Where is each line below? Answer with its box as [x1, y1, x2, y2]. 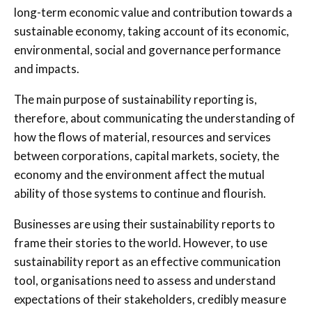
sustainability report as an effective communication [14, 253, 281, 269]
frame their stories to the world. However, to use [14, 235, 267, 250]
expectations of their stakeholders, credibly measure [14, 291, 286, 306]
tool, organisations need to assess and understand [14, 272, 276, 288]
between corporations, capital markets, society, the [14, 148, 279, 163]
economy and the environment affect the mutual [14, 166, 265, 182]
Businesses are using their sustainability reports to [14, 216, 275, 231]
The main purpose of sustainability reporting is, [14, 91, 257, 107]
